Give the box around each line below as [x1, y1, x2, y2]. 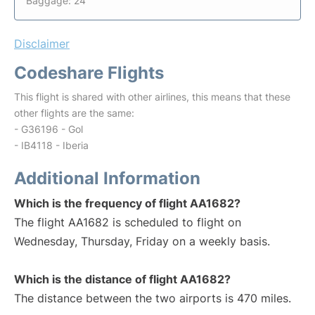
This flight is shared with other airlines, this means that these [14, 91, 290, 103]
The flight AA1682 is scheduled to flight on [14, 215, 241, 229]
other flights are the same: [14, 107, 134, 119]
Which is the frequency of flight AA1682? [14, 196, 240, 210]
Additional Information [14, 168, 200, 188]
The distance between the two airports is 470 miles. [14, 291, 291, 305]
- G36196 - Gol [14, 123, 83, 135]
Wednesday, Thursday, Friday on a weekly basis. [14, 234, 270, 248]
